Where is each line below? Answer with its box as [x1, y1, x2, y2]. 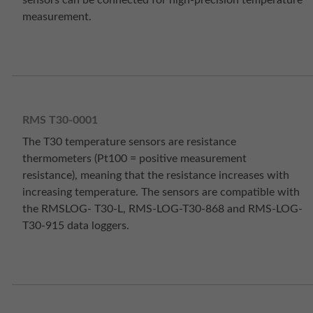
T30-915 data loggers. [22, 220, 129, 232]
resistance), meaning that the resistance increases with [22, 170, 289, 182]
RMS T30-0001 [22, 114, 98, 126]
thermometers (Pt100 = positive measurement [22, 153, 247, 165]
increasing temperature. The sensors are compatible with [22, 187, 300, 198]
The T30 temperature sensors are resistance [22, 136, 236, 148]
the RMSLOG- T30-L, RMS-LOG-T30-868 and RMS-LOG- [22, 203, 303, 215]
